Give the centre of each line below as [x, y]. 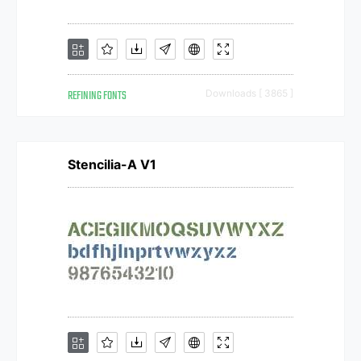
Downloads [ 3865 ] [249, 93]
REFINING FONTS [97, 96]
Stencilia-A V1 [112, 164]
